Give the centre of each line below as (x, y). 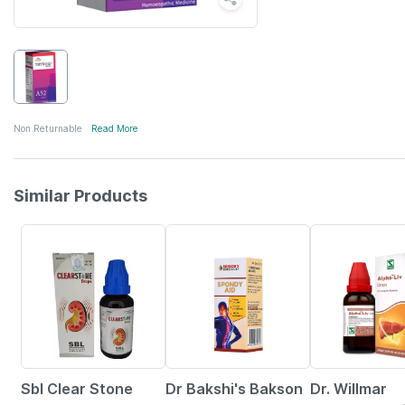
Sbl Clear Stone (77, 389)
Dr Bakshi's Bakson (234, 389)
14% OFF (334, 234)
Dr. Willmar (348, 389)
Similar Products (80, 196)
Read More (115, 128)
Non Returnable (48, 128)
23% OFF (191, 234)
